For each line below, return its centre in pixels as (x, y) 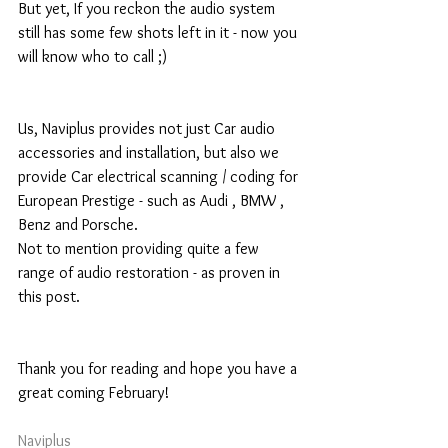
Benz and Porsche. (80, 225)
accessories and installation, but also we (150, 153)
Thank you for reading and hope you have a (159, 369)
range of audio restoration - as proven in (151, 273)
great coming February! (95, 393)
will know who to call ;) (94, 57)
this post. (51, 297)
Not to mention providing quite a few (140, 249)
